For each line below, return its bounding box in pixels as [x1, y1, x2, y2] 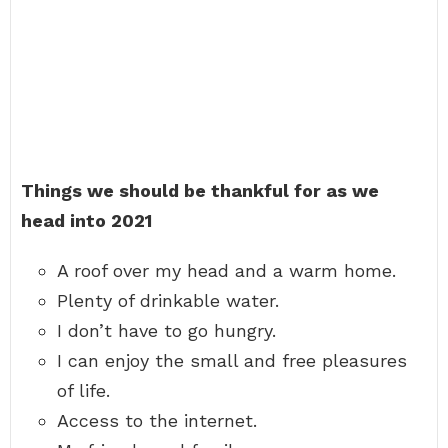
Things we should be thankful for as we [21, 180, 379, 201]
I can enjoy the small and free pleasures [57, 350, 407, 371]
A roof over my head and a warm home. [57, 260, 396, 281]
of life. [57, 380, 110, 401]
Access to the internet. [57, 410, 257, 431]
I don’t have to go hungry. [57, 320, 276, 341]
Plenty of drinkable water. [57, 290, 279, 311]
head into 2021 [21, 210, 152, 231]
